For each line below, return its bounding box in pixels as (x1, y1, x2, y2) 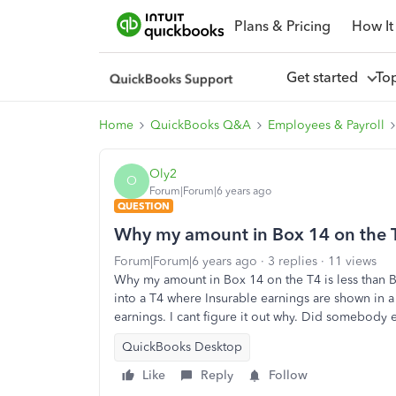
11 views (328, 254, 377, 269)
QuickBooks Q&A (150, 118, 251, 133)
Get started (286, 68, 365, 86)
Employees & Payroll (268, 118, 385, 133)
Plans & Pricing (233, 17, 331, 34)
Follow (269, 368, 308, 383)
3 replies (268, 254, 317, 269)
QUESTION (118, 200, 170, 212)
